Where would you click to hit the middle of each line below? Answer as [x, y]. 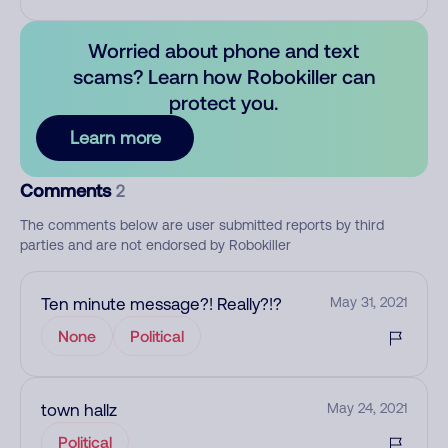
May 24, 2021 [367, 408]
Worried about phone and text [224, 50]
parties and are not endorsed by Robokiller [155, 245]
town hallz [79, 410]
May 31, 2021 [368, 302]
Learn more [115, 137]
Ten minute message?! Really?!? [161, 304]
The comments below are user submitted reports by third [202, 225]
